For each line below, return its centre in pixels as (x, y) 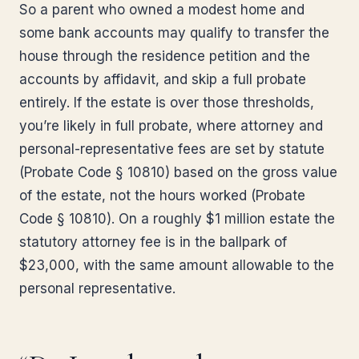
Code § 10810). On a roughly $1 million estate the (177, 219)
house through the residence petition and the (165, 56)
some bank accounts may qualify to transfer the (174, 33)
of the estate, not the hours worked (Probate (162, 196)
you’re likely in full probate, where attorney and (171, 126)
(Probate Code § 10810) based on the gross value (178, 172)
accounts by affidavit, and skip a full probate (163, 79)
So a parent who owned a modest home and (162, 10)
